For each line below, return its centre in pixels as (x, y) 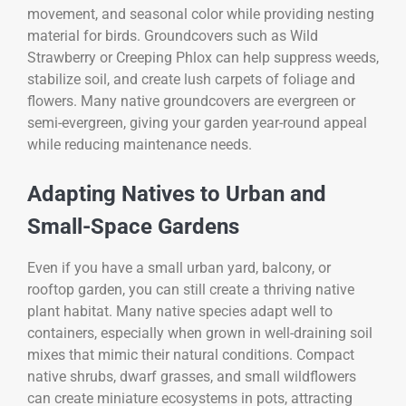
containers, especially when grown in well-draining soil (200, 333)
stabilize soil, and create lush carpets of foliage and (191, 79)
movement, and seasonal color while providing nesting (201, 14)
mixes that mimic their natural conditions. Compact (191, 354)
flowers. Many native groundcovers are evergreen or (191, 101)
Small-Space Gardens (133, 226)
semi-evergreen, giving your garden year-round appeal (197, 122)
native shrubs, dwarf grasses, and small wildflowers (192, 376)
